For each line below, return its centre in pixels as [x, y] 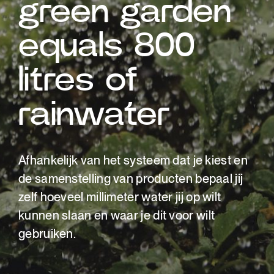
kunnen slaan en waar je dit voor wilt [117, 215]
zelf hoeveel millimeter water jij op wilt [120, 197]
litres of [78, 80]
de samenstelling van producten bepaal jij [131, 179]
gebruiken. [47, 234]
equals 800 [107, 46]
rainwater [94, 114]
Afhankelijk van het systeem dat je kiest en [133, 160]
